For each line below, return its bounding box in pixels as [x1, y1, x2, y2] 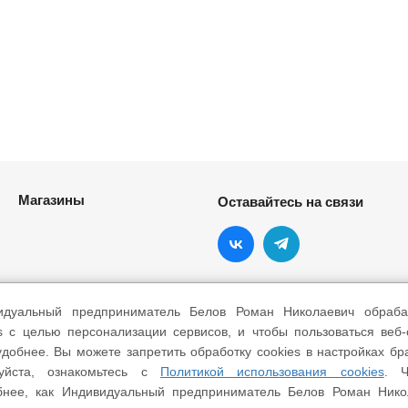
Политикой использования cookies [160, 364, 384, 379]
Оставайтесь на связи [218, 194, 363, 209]
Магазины [18, 192, 85, 208]
